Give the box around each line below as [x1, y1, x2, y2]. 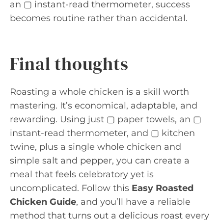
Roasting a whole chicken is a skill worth [10, 86, 189, 97]
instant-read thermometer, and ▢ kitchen [10, 128, 195, 138]
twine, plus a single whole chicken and [10, 141, 181, 152]
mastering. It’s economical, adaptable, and [10, 100, 197, 111]
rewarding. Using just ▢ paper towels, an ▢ [10, 114, 201, 125]
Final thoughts [10, 52, 129, 76]
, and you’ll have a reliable [76, 196, 191, 207]
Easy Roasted [132, 183, 193, 193]
